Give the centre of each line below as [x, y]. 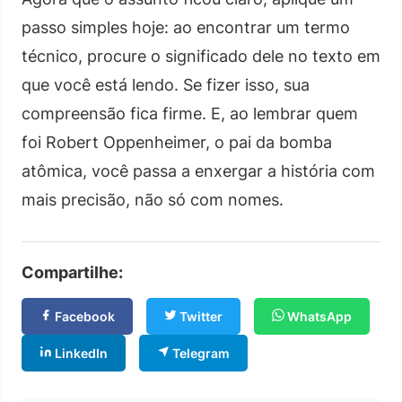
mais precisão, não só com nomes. [153, 199]
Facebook [83, 316]
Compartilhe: [72, 272]
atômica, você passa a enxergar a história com [198, 170]
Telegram [200, 353]
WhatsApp [318, 316]
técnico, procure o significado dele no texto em [201, 56]
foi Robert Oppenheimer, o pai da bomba [177, 142]
